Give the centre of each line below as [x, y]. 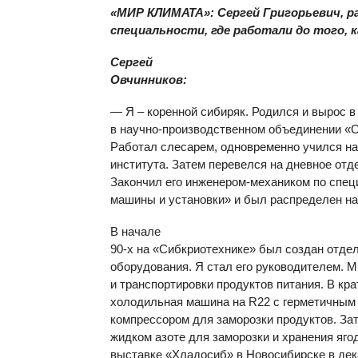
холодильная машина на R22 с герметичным [233, 302]
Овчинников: [149, 80]
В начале [135, 231]
